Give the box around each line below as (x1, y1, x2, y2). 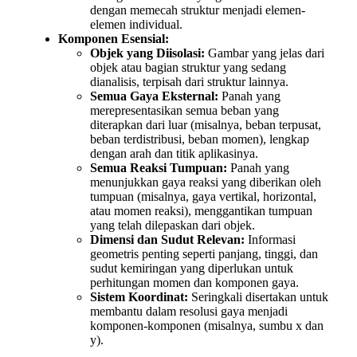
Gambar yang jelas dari (205, 45, 324, 60)
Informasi (245, 232, 296, 246)
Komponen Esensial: (58, 31, 169, 45)
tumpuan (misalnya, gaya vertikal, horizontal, (90, 189, 316, 203)
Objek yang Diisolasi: (90, 45, 205, 60)
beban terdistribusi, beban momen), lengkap (90, 131, 309, 146)
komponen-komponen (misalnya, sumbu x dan (90, 318, 324, 332)
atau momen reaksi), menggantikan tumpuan (90, 203, 312, 218)
